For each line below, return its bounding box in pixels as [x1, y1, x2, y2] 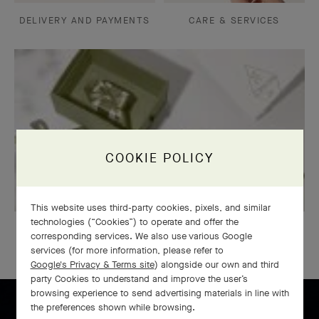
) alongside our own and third [154, 258, 279, 271]
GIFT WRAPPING [119, 223, 200, 236]
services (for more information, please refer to [30, 244, 226, 256]
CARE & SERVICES [189, 14, 280, 26]
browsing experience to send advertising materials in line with [30, 286, 289, 299]
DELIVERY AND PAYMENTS [19, 14, 150, 26]
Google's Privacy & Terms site [30, 258, 155, 271]
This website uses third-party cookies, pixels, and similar [30, 201, 271, 214]
